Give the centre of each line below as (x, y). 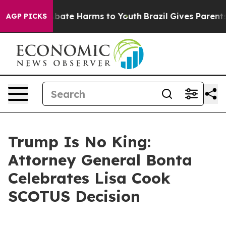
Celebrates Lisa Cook (89, 178)
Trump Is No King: (79, 142)
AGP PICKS (26, 16)
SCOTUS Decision (74, 196)
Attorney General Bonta (100, 160)
